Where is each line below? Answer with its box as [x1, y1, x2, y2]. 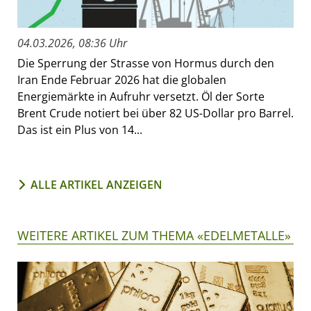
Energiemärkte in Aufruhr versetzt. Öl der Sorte [17, 89, 264, 105]
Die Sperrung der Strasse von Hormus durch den [17, 56, 274, 72]
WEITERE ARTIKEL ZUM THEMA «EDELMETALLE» [17, 227, 291, 244]
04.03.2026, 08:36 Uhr [17, 35, 127, 51]
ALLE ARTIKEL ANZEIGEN [31, 177, 162, 193]
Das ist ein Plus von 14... [17, 122, 142, 138]
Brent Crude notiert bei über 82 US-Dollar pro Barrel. [17, 106, 294, 121]
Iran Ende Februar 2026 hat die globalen [17, 72, 226, 88]
